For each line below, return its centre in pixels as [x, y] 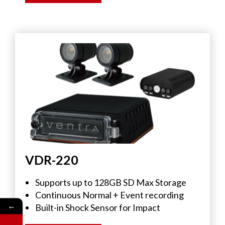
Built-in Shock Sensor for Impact [98, 207]
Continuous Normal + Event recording [109, 195]
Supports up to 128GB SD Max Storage [111, 182]
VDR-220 [52, 160]
